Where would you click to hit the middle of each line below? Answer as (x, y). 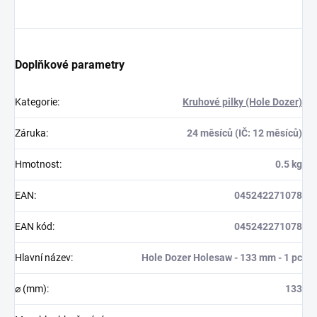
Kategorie (36, 102)
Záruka (30, 133)
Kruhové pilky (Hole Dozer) (242, 102)
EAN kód (34, 226)
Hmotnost (37, 164)
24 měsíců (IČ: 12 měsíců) (244, 133)
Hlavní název (43, 257)
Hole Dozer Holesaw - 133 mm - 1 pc (222, 257)
